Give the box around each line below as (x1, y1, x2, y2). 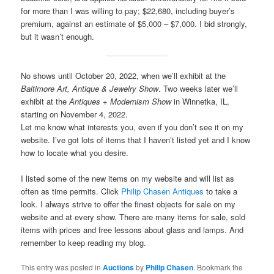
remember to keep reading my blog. (21, 237, 147, 249)
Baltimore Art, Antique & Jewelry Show (21, 82, 159, 94)
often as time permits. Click (21, 185, 122, 198)
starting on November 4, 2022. (21, 108, 128, 120)
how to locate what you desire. (21, 146, 129, 158)
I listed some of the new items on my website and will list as (21, 172, 235, 185)
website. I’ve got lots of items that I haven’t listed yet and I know (21, 133, 251, 146)
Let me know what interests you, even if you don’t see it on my (21, 120, 244, 133)
